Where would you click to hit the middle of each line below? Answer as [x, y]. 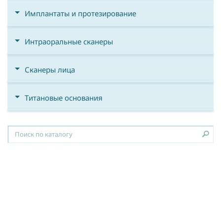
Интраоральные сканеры [69, 41]
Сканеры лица [50, 70]
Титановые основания [64, 98]
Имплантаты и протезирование [80, 13]
